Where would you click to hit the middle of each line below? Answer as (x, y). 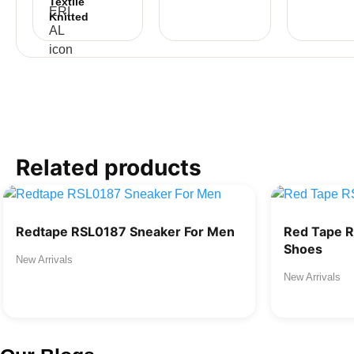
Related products (109, 168)
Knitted (69, 17)
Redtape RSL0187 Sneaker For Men (125, 232)
